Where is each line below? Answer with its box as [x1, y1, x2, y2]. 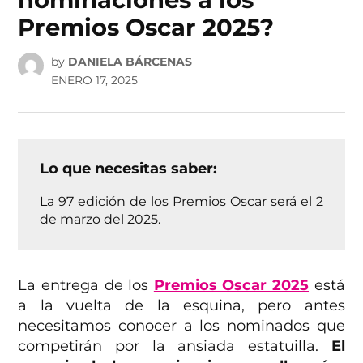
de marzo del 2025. [40, 211, 161, 228]
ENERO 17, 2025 [50, 73, 138, 88]
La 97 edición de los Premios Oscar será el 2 [40, 193, 323, 210]
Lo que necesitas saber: [40, 160, 218, 178]
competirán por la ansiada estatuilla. [18, 337, 331, 356]
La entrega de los [18, 276, 154, 295]
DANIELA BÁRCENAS [67, 54, 192, 70]
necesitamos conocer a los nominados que [18, 317, 345, 335]
